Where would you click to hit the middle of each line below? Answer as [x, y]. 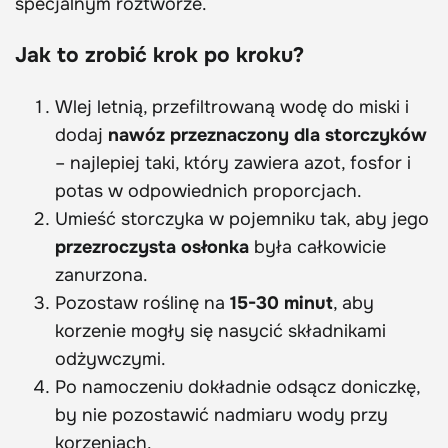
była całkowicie [317, 247]
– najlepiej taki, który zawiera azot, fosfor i [233, 163]
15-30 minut [281, 303]
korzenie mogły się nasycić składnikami [220, 331]
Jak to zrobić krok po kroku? [159, 55]
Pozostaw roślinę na [142, 303]
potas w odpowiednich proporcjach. [208, 191]
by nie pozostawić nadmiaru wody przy [221, 415]
